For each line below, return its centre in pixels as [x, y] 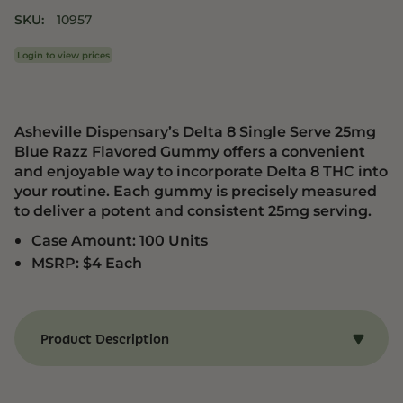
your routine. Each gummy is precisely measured [196, 191]
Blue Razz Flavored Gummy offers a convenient [190, 151]
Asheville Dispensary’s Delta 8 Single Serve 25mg [196, 131]
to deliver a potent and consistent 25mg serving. [193, 210]
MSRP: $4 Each [86, 263]
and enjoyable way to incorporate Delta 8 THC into [201, 171]
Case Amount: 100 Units [119, 239]
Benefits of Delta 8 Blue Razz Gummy [160, 373]
